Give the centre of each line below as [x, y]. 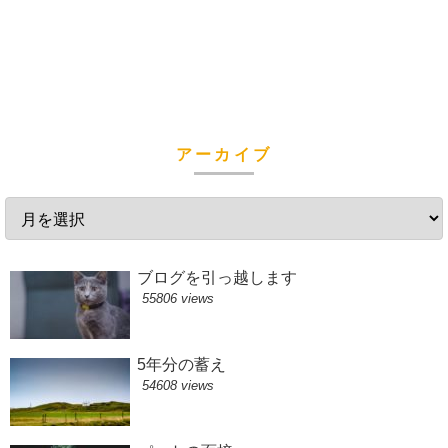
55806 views [177, 298]
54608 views [177, 385]
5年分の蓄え [181, 364]
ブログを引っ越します [216, 277]
